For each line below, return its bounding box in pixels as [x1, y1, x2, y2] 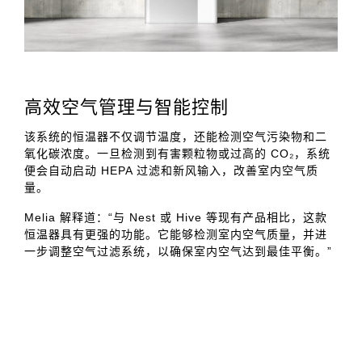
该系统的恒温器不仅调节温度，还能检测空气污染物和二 [24, 129, 327, 143]
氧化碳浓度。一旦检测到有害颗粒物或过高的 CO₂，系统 [24, 146, 330, 160]
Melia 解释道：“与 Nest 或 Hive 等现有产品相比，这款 [24, 210, 327, 224]
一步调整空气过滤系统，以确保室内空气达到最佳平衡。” [24, 244, 332, 258]
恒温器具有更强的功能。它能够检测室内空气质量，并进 [24, 227, 327, 241]
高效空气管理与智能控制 [24, 96, 229, 117]
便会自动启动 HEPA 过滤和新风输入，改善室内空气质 [24, 163, 318, 177]
